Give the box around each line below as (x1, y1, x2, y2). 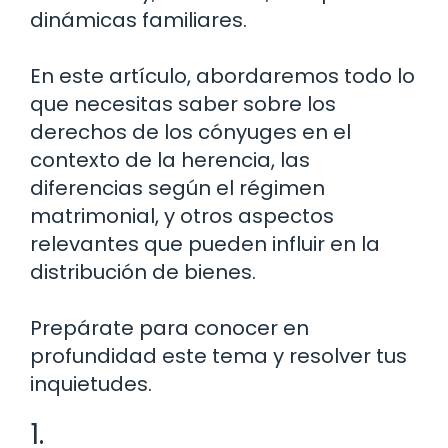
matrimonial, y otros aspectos (30, 201, 334, 230)
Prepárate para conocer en (30, 313, 309, 342)
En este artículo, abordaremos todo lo (30, 61, 415, 90)
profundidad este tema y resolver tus (30, 341, 407, 370)
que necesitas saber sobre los (30, 89, 336, 118)
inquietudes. (30, 369, 152, 398)
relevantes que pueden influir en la (30, 229, 380, 258)
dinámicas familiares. (30, 5, 247, 34)
